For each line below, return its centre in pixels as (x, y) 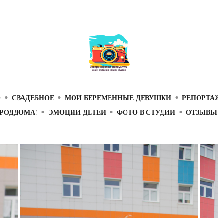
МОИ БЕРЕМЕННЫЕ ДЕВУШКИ (118, 97)
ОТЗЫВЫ (201, 112)
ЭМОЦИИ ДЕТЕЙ (77, 112)
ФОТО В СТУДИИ (146, 112)
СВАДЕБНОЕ (33, 97)
